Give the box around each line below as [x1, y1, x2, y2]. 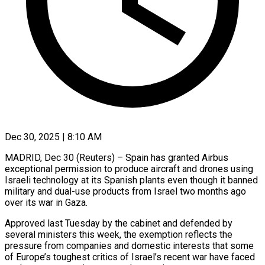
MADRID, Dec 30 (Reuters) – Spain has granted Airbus [5, 151, 228, 163]
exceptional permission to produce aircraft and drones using [5, 163, 253, 174]
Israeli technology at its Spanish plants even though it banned [5, 174, 258, 186]
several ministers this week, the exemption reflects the [5, 228, 232, 240]
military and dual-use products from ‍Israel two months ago [5, 185, 246, 197]
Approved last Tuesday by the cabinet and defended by [5, 217, 232, 229]
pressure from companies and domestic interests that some [5, 240, 254, 251]
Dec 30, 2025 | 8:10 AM [5, 131, 102, 143]
